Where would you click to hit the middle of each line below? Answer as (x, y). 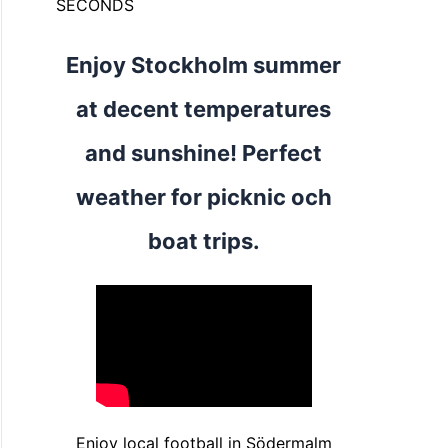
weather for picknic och (203, 197)
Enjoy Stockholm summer (204, 65)
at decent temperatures (204, 109)
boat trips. (203, 241)
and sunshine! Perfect (204, 153)
